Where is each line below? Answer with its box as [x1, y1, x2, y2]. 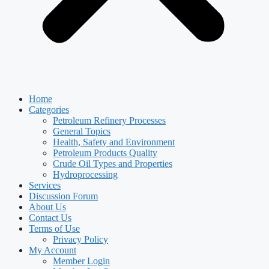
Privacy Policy [53, 234, 108, 244]
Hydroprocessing [53, 169, 118, 180]
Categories [29, 104, 69, 115]
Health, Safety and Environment [53, 137, 175, 147]
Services [29, 180, 61, 190]
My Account [29, 245, 76, 255]
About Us [29, 202, 66, 212]
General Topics [53, 126, 110, 136]
